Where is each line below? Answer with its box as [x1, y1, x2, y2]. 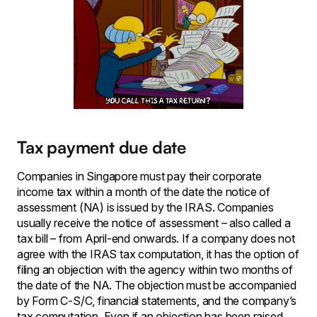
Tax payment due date [17, 136, 186, 158]
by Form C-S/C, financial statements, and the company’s [17, 293, 297, 308]
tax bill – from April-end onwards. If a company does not [17, 231, 295, 246]
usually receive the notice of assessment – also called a [17, 215, 291, 230]
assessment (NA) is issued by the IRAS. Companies [17, 200, 274, 214]
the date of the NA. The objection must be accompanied [17, 277, 296, 292]
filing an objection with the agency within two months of [17, 262, 293, 277]
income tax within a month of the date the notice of [17, 184, 270, 199]
